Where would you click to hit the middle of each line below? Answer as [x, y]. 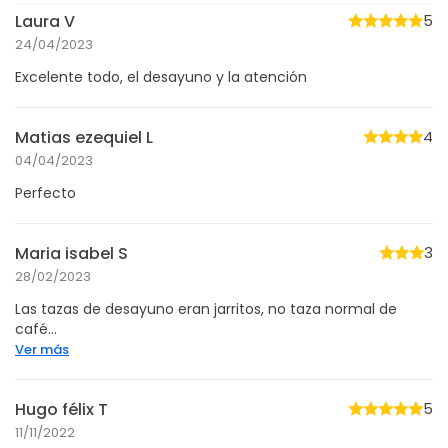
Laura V [45, 21]
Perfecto [45, 192]
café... [36, 328]
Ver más [42, 349]
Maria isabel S [71, 253]
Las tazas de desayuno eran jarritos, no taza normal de [206, 308]
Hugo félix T [61, 409]
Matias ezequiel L [84, 137]
